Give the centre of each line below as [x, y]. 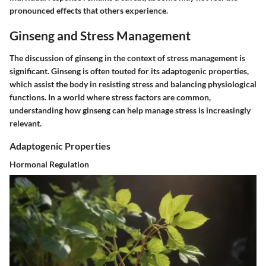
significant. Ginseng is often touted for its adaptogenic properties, [129, 71]
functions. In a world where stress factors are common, [110, 97]
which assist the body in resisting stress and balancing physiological [133, 84]
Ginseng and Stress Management [100, 36]
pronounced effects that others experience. [89, 11]
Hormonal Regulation [49, 164]
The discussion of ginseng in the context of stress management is [127, 58]
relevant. [26, 123]
